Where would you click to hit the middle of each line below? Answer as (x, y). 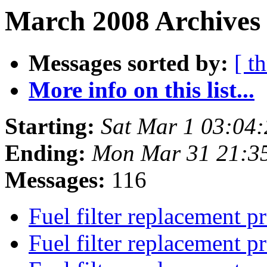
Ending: (45, 153)
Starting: (50, 126)
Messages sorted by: (128, 63)
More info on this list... (142, 90)
